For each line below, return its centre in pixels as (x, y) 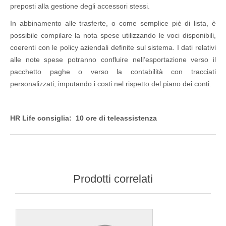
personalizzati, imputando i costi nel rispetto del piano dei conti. (111, 83)
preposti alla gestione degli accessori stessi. (81, 6)
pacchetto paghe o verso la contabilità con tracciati (113, 71)
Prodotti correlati (113, 179)
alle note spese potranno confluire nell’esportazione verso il (113, 59)
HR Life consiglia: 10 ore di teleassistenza (83, 118)
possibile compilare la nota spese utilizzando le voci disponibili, (113, 35)
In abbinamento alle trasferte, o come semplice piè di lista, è (113, 23)
